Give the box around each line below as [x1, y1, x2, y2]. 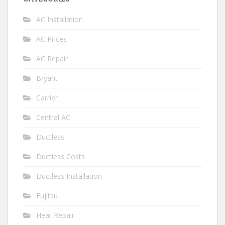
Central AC [36, 113, 70, 122]
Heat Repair [36, 210, 74, 220]
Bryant [36, 73, 58, 83]
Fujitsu [36, 191, 58, 200]
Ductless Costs [36, 152, 85, 161]
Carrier [36, 93, 58, 102]
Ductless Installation [36, 171, 102, 181]
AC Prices [36, 34, 67, 44]
